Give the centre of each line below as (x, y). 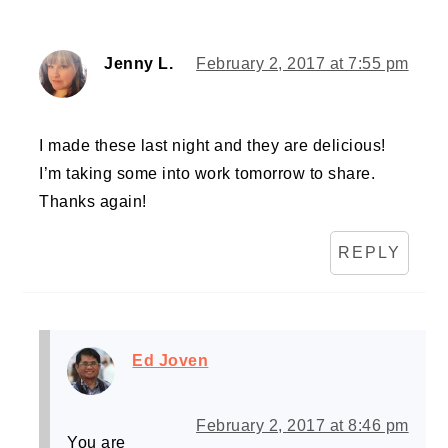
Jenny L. (139, 64)
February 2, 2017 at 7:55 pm (302, 64)
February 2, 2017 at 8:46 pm (302, 426)
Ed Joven (170, 361)
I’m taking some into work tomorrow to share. (207, 174)
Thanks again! (93, 202)
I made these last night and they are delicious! (212, 146)
